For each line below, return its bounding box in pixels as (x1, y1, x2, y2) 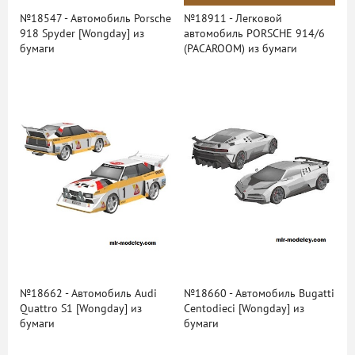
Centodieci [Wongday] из (183, 301, 304, 315)
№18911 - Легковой (183, 12, 282, 26)
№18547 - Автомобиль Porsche (20, 12, 171, 26)
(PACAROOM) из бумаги (183, 42, 297, 56)
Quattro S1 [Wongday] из (20, 301, 142, 315)
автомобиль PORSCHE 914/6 (183, 27, 325, 41)
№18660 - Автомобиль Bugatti (183, 286, 334, 300)
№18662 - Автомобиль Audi (20, 286, 157, 300)
